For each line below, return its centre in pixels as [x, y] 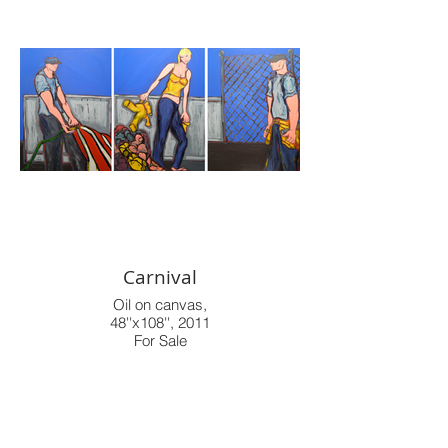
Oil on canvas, [160, 305]
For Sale [160, 341]
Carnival [160, 277]
